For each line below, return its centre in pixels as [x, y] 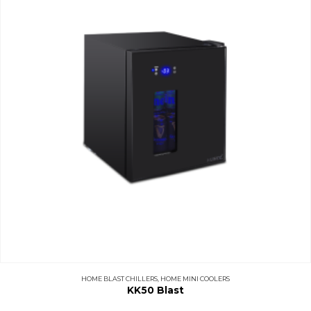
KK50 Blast [155, 290]
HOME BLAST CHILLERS [119, 278]
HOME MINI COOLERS [195, 278]
